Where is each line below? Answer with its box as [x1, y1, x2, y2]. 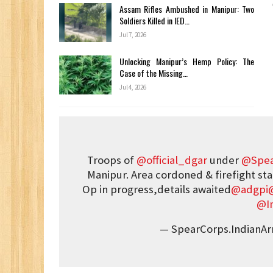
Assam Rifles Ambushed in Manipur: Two [119, 2, 254, 15]
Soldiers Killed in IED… [119, 14, 190, 27]
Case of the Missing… [119, 66, 188, 79]
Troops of [87, 153, 137, 167]
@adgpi [230, 182, 268, 196]
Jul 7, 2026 [119, 30, 146, 39]
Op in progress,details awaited [82, 182, 231, 196]
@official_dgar [136, 153, 208, 167]
